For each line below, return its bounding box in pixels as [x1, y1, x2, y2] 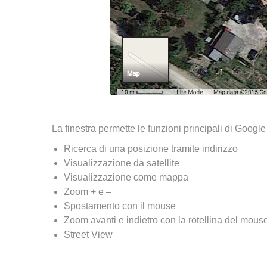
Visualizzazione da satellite [64, 158, 179, 168]
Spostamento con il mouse [64, 201, 176, 211]
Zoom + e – [64, 187, 111, 197]
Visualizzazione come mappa [64, 172, 188, 182]
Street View [64, 229, 113, 240]
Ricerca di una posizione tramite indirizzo [64, 144, 238, 154]
